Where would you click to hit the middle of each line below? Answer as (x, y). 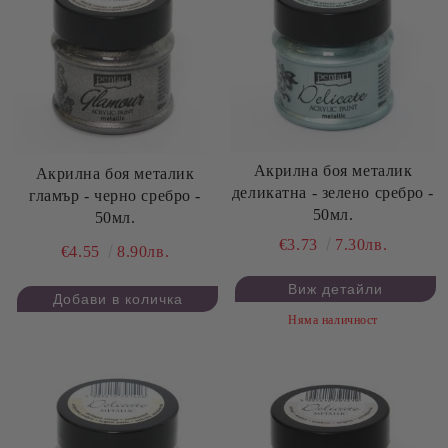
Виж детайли (335, 289)
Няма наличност (333, 320)
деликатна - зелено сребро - (333, 193)
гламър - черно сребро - (115, 196)
